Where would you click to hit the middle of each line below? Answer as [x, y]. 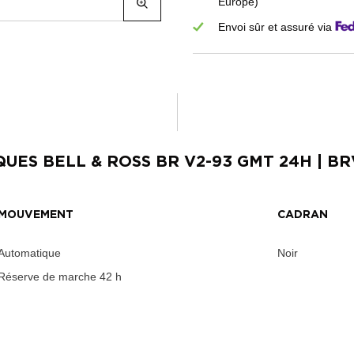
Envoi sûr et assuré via [275, 27]
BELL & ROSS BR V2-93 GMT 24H [177, 162]
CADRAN [303, 215]
